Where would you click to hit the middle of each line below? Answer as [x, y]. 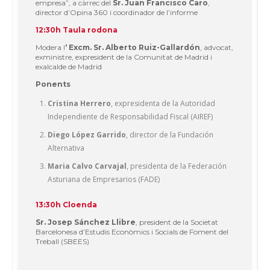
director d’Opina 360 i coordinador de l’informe [117, 12]
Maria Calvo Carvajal [87, 166]
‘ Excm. [79, 47]
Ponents [53, 84]
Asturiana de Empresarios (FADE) [104, 179]
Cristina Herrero [79, 103]
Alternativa [66, 148]
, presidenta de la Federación [177, 166]
